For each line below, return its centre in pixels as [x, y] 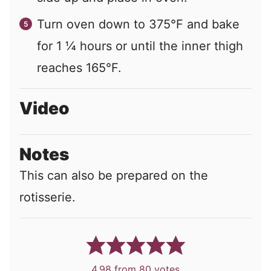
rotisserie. [47, 198]
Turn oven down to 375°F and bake [138, 24]
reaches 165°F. [79, 68]
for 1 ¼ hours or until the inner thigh [140, 46]
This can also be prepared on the [114, 176]
